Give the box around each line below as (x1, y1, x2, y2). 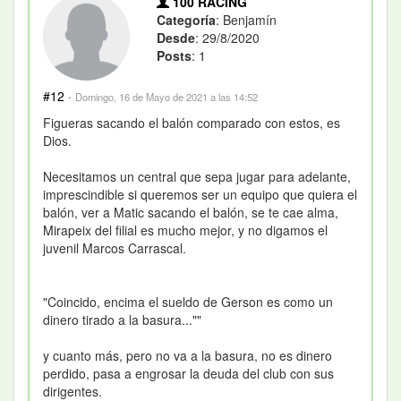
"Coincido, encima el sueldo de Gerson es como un (43, 292, 333, 311)
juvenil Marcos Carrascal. (43, 238, 186, 257)
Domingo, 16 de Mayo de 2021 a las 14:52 (75, 89, 258, 104)
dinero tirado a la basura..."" (43, 310, 201, 328)
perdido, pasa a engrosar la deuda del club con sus (43, 363, 334, 382)
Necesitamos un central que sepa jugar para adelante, (43, 166, 351, 185)
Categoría (157, 11, 217, 30)
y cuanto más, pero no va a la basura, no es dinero (43, 346, 332, 364)
